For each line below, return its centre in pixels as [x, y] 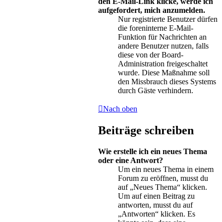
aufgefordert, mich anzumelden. [152, 10]
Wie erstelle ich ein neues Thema [153, 152]
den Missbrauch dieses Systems [167, 82]
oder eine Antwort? [131, 161]
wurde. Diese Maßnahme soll [164, 73]
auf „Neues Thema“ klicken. [163, 187]
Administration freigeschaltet [163, 64]
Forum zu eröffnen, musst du [163, 178]
